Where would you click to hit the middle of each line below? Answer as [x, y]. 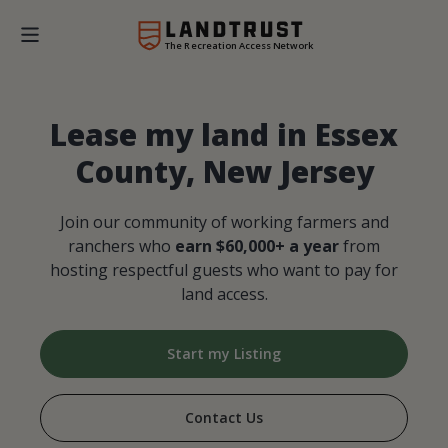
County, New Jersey [224, 172]
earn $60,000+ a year [257, 246]
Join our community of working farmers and [224, 222]
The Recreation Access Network [239, 45]
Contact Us [224, 418]
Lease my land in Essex [224, 135]
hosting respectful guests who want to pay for [224, 270]
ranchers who [121, 246]
